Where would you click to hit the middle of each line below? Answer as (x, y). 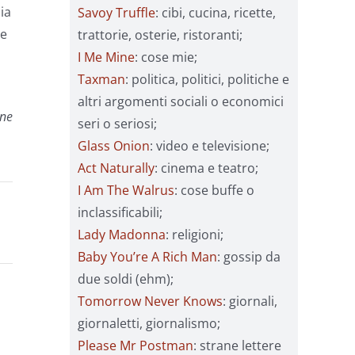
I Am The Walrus (126, 190)
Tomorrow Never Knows (150, 301)
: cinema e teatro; (206, 168)
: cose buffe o (214, 190)
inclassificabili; (120, 212)
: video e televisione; (210, 145)
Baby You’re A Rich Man (147, 256)
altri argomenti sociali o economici (181, 101)
